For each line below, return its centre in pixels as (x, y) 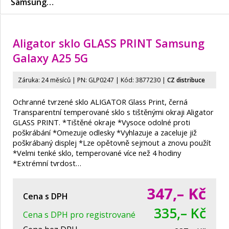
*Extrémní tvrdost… (47, 163)
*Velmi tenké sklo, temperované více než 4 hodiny (97, 153)
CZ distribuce (186, 80)
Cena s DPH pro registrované (79, 215)
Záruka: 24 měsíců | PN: (53, 80)
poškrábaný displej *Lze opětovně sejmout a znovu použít (112, 143)
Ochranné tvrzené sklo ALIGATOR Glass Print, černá (100, 102)
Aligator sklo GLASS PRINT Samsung (109, 43)
